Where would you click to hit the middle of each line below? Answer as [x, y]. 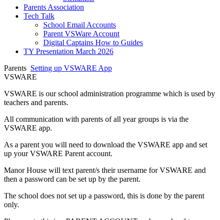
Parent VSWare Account [81, 34]
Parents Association [54, 7]
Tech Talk [39, 16]
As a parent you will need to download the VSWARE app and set [106, 145]
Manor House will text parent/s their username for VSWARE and [105, 170]
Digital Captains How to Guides [93, 43]
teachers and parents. [36, 103]
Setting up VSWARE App [71, 68]
